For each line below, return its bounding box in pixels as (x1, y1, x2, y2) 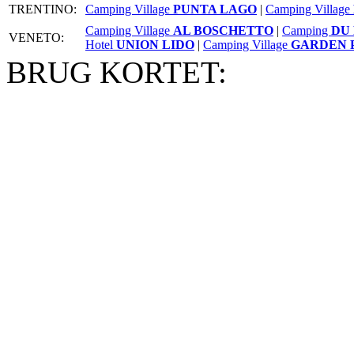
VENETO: (9, 31, 64, 44)
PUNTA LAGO (173, 2, 257, 16)
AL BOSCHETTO (173, 24, 273, 37)
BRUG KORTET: (6, 55, 227, 89)
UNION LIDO (113, 38, 194, 51)
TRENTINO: (9, 2, 77, 16)
